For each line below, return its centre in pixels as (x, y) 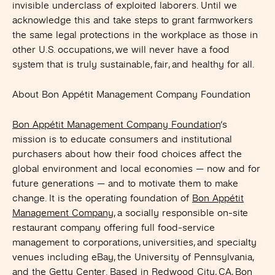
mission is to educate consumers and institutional (122, 139)
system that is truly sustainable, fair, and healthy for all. (134, 64)
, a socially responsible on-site (181, 213)
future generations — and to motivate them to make (125, 184)
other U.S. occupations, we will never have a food (121, 50)
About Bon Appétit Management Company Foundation (131, 95)
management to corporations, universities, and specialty (134, 242)
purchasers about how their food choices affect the (127, 154)
